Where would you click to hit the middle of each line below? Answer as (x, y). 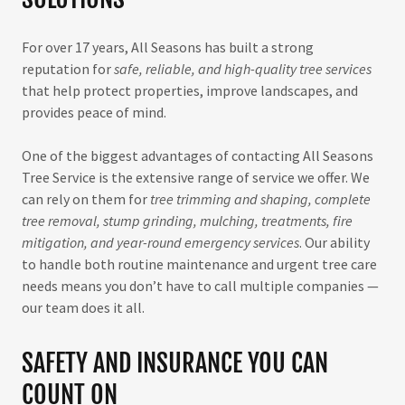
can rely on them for (86, 199)
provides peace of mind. (94, 112)
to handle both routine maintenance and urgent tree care (199, 264)
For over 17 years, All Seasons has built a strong (168, 47)
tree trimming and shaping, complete (260, 199)
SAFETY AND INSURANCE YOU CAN (175, 363)
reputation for (68, 69)
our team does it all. (85, 307)
